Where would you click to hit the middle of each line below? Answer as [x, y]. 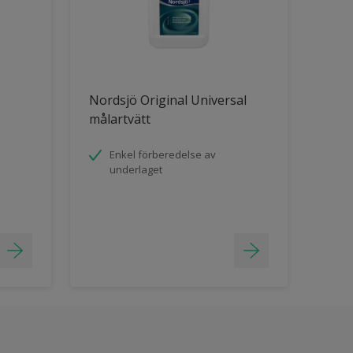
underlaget [136, 169]
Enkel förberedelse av [162, 154]
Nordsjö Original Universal [167, 100]
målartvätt [119, 119]
